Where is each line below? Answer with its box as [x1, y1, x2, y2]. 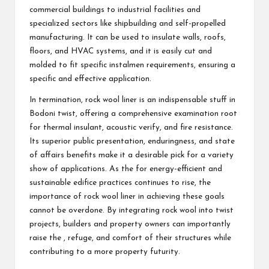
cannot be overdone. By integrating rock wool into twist [29, 206, 234, 214]
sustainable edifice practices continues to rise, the [29, 178, 211, 187]
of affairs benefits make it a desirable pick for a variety [29, 151, 234, 159]
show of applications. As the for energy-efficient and [29, 165, 222, 173]
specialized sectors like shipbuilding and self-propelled [29, 19, 226, 28]
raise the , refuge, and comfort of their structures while [29, 234, 231, 242]
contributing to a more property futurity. [29, 247, 180, 256]
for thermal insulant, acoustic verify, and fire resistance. [29, 123, 233, 131]
